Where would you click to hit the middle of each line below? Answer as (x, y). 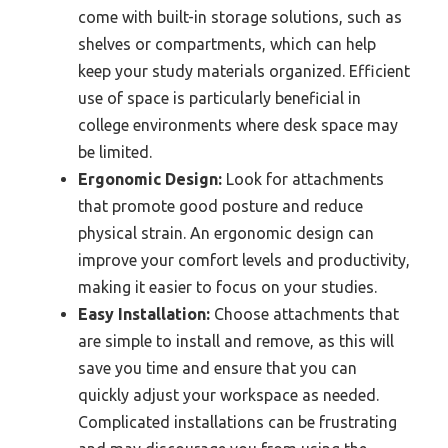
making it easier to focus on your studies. (227, 286)
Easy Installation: (144, 313)
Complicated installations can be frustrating (237, 421)
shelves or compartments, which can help (227, 43)
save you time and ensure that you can (217, 367)
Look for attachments (303, 178)
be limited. (115, 151)
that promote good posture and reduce (220, 205)
